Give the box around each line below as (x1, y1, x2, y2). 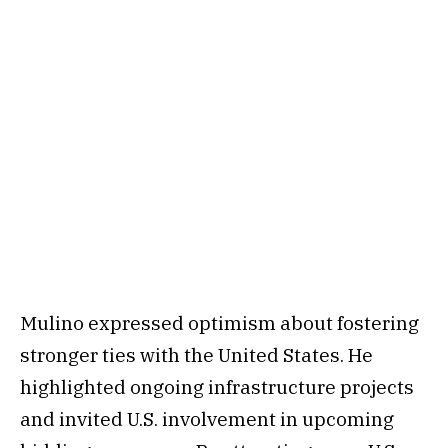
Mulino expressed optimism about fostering (20, 310, 419, 335)
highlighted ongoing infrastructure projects (20, 374, 414, 399)
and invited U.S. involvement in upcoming (20, 406, 394, 431)
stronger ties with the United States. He (20, 342, 373, 367)
